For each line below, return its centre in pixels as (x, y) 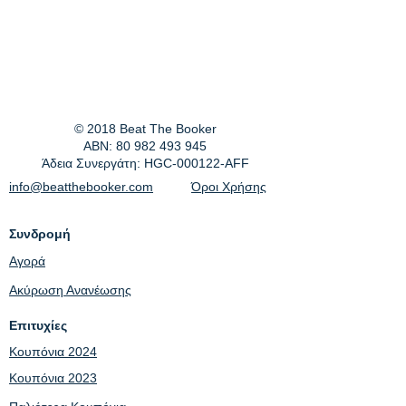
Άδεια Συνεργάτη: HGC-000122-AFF (145, 163)
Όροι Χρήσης (229, 187)
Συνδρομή (40, 234)
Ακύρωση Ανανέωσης (70, 290)
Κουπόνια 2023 (53, 378)
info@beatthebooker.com (81, 187)
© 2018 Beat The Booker (145, 129)
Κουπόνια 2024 (53, 352)
